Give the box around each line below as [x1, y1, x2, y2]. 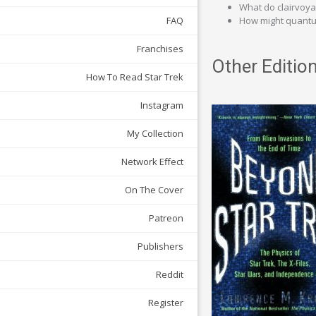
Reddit [156, 268, 183, 281]
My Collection [127, 127, 183, 140]
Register [148, 296, 183, 310]
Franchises [137, 42, 183, 56]
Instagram [140, 99, 183, 112]
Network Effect [121, 155, 183, 169]
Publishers [138, 240, 183, 253]
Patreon [149, 212, 183, 225]
